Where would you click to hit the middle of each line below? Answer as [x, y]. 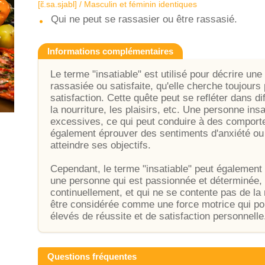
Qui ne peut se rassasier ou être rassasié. [144, 19]
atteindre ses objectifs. [101, 145]
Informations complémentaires [110, 51]
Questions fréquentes [92, 256]
